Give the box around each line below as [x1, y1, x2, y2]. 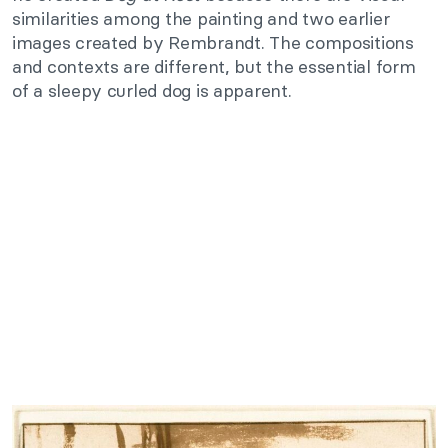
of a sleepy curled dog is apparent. [12, 79, 292, 102]
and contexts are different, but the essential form [12, 55, 416, 78]
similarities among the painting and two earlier [12, 7, 390, 30]
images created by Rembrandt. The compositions [12, 31, 414, 54]
